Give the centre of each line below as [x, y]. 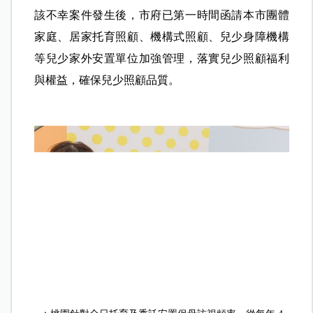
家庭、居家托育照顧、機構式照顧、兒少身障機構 [162, 36]
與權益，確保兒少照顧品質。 [107, 80]
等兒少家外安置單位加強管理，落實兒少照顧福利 [162, 58]
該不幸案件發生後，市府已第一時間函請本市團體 [162, 15]
